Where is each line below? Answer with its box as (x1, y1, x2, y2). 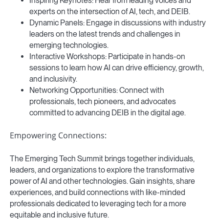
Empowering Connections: (10, 130, 107, 141)
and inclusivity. (29, 74, 77, 84)
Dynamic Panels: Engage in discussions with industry (29, 18, 206, 28)
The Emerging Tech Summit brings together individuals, (10, 154, 195, 164)
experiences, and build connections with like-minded (10, 188, 185, 197)
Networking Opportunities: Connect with (29, 86, 164, 95)
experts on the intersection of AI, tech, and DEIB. (29, 7, 190, 17)
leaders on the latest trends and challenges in (29, 29, 180, 39)
